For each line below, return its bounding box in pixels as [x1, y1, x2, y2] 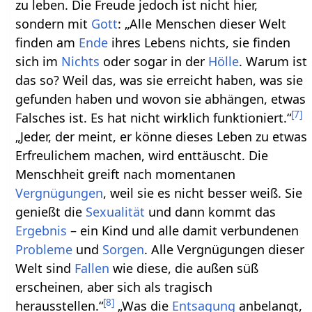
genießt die [15, 203, 86, 220]
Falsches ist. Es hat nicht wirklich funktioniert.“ [15, 109, 292, 126]
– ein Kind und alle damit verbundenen [67, 221, 299, 239]
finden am [15, 33, 79, 51]
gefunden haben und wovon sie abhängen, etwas [15, 90, 306, 107]
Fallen [75, 259, 110, 276]
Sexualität [86, 203, 146, 220]
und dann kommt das [145, 203, 276, 220]
